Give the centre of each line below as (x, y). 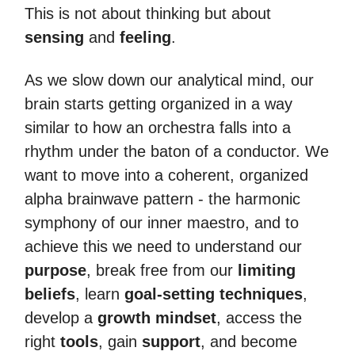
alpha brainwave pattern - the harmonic (162, 199)
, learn (100, 294)
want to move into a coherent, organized (166, 175)
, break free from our (160, 270)
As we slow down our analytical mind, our (169, 80)
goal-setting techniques (214, 294)
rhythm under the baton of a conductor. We (177, 151)
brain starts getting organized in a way (158, 104)
